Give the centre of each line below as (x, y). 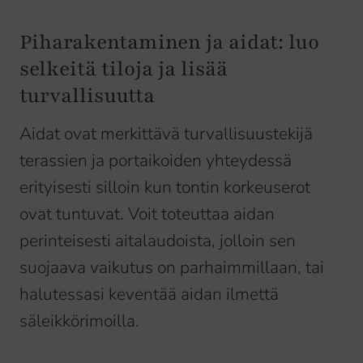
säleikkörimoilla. (79, 321)
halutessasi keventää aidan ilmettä (149, 295)
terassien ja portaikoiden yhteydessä (156, 161)
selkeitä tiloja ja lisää (124, 69)
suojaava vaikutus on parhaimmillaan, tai (172, 268)
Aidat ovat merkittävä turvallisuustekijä (166, 134)
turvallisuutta (87, 96)
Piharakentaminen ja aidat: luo (169, 43)
